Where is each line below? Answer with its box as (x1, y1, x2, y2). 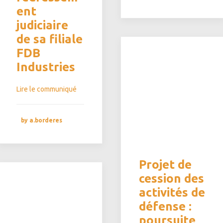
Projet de (139, 158, 192, 171)
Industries (16, 60, 75, 74)
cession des (139, 172, 204, 185)
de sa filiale (16, 32, 83, 46)
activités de (139, 186, 205, 199)
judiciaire (16, 18, 68, 32)
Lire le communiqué (16, 85, 77, 93)
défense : (139, 200, 192, 213)
